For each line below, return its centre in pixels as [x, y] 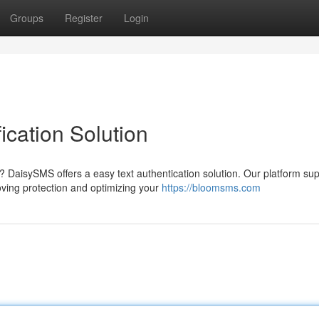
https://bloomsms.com [211, 187]
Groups [27, 18]
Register [84, 18]
